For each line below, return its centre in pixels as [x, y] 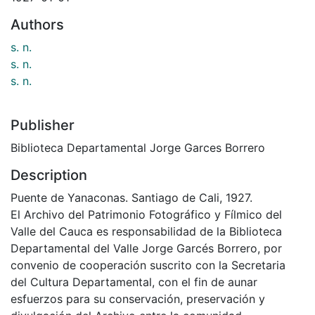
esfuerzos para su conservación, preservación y [138, 298]
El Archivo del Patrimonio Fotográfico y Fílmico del [146, 214]
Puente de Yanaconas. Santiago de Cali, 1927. [131, 197]
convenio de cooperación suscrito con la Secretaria [148, 265]
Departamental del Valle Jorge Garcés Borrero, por [146, 248]
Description [49, 175]
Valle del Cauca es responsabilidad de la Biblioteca [146, 231]
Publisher [43, 125]
